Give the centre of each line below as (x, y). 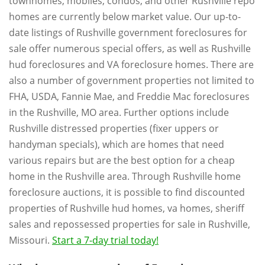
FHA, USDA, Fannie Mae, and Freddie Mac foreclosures (129, 96)
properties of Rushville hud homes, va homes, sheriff (127, 208)
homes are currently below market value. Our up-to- (125, 16)
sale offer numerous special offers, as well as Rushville (130, 48)
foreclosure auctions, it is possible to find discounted (127, 192)
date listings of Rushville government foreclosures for (128, 32)
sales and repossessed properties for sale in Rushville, (130, 224)
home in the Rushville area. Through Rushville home (125, 176)
